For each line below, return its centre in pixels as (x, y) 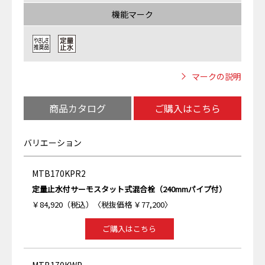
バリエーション (53, 143)
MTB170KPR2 (59, 173)
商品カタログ (77, 108)
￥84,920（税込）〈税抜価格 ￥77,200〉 (102, 204)
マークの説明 (216, 76)
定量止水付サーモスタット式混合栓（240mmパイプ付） (129, 189)
